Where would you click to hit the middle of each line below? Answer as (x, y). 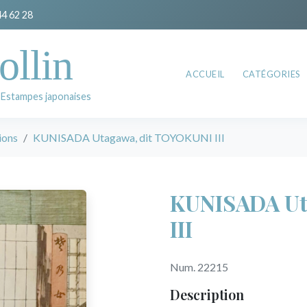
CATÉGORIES (271, 74)
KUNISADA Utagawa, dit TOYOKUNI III (129, 137)
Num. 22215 (199, 267)
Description (207, 294)
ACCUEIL (205, 74)
